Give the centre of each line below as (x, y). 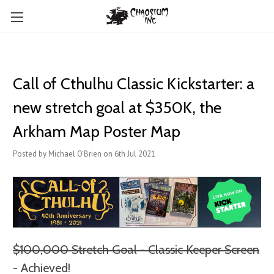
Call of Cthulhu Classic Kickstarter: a (134, 84)
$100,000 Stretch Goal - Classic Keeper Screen (136, 250)
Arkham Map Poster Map (97, 131)
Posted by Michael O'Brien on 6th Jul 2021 (84, 154)
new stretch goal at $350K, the (117, 108)
